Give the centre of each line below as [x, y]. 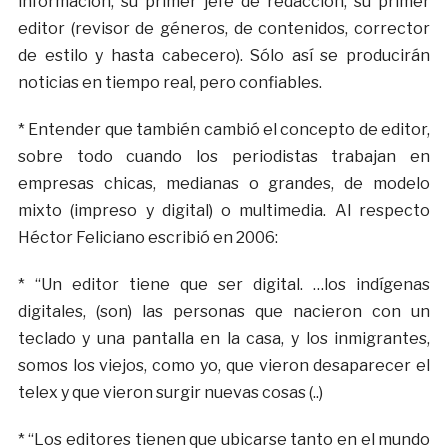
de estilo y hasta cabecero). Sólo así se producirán [224, 56]
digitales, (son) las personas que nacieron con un [224, 312]
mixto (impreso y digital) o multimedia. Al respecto [224, 211]
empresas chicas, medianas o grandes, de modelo [224, 184]
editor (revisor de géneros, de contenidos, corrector [224, 29]
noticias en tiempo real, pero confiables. [169, 83]
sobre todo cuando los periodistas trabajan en [224, 157]
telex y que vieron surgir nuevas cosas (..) [170, 393]
